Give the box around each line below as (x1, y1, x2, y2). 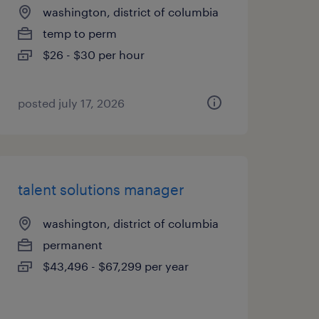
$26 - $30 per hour (42, 48, 145, 61)
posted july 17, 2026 (17, 96, 125, 110)
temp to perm (42, 26, 117, 40)
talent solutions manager (17, 181, 184, 198)
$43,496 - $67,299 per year (42, 259, 189, 273)
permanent (42, 238, 103, 251)
